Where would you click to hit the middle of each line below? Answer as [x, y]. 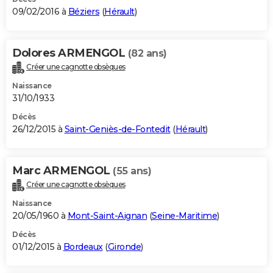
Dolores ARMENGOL [70, 53]
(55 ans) [132, 171]
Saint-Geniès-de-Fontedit [117, 129]
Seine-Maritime [184, 215]
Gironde [124, 246]
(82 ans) [147, 53]
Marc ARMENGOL [62, 170]
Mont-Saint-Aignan [107, 215]
